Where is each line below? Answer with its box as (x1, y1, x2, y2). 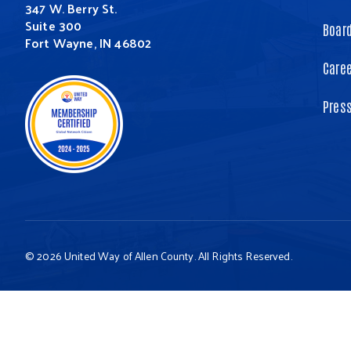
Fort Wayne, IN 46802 (25, 31, 152, 54)
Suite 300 (25, 14, 82, 37)
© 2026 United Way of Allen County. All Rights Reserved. (25, 246, 292, 266)
